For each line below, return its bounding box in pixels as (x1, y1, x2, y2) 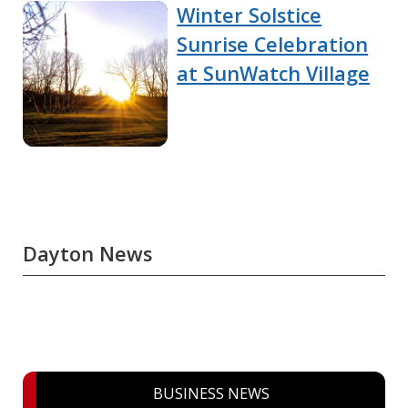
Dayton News (23, 240, 152, 268)
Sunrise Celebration (177, 31, 369, 58)
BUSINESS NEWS (152, 382, 270, 403)
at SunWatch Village (177, 60, 371, 87)
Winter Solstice (177, 2, 322, 29)
